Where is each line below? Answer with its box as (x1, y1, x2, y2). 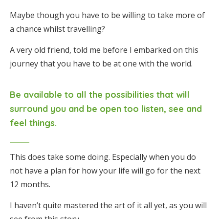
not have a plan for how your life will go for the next (10, 165, 200, 176)
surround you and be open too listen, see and (10, 103, 202, 114)
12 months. (10, 179, 50, 190)
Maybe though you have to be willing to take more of (10, 10, 205, 21)
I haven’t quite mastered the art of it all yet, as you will (10, 200, 207, 211)
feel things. (10, 117, 57, 129)
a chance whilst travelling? (10, 23, 105, 34)
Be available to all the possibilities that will (10, 89, 190, 100)
